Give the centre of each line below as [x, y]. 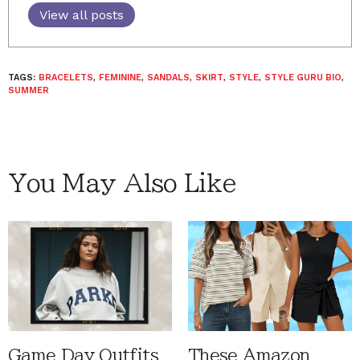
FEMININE [120, 78]
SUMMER [29, 90]
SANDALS [168, 78]
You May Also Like [122, 183]
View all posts [82, 15]
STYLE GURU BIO [303, 78]
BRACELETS [66, 78]
